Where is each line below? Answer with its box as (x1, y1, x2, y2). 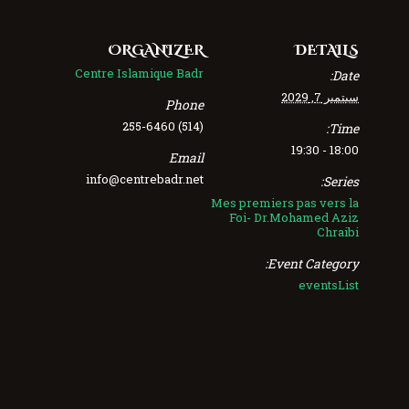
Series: (323, 172, 360, 190)
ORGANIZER (108, 40, 204, 60)
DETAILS (295, 40, 360, 60)
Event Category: (267, 254, 360, 272)
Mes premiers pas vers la (211, 194, 360, 211)
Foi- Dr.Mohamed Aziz (229, 208, 360, 225)
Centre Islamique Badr (75, 64, 204, 81)
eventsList (299, 276, 360, 293)
